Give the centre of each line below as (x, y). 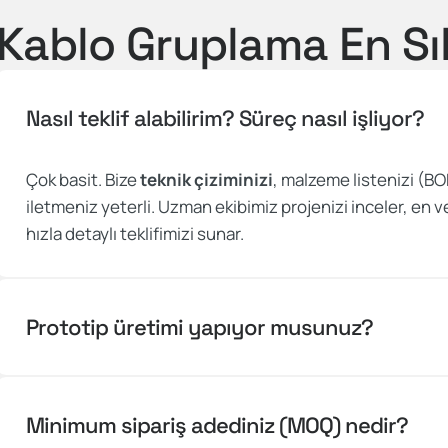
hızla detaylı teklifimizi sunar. (135, 233)
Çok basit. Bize (83, 179)
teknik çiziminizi (207, 179)
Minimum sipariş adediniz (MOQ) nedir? (217, 425)
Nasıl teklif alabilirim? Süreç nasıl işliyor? (225, 118)
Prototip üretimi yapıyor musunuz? (200, 327)
